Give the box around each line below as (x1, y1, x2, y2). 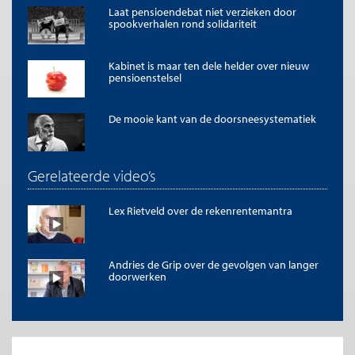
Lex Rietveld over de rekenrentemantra (109, 204, 292, 219)
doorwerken (109, 269, 166, 284)
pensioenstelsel (109, 70, 181, 85)
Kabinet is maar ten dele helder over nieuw (109, 58, 309, 73)
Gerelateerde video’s (28, 166, 155, 186)
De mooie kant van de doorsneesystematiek (109, 112, 316, 127)
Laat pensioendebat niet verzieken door (109, 4, 296, 19)
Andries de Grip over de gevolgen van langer (109, 258, 319, 273)
